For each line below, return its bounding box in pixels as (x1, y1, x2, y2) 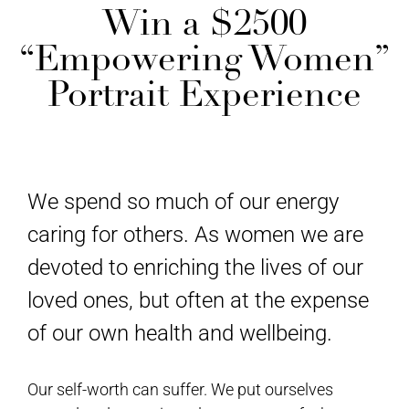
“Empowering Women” (19, 37, 390, 82)
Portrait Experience (47, 72, 362, 118)
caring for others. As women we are (27, 222, 363, 248)
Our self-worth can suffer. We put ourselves (27, 380, 333, 400)
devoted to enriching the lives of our (27, 255, 363, 281)
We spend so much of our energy (27, 189, 339, 215)
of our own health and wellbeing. (27, 320, 332, 347)
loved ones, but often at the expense (27, 288, 369, 314)
